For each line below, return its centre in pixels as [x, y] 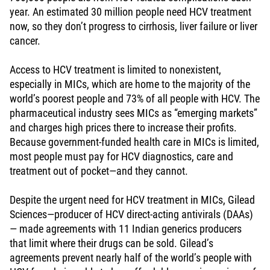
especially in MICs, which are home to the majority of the [130, 84]
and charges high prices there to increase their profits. [123, 128]
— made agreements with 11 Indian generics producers [126, 229]
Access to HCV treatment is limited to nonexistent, [115, 70]
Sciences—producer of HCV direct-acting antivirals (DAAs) [131, 215]
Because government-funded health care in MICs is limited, [134, 142]
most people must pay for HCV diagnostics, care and [121, 157]
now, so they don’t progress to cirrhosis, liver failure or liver [133, 27]
